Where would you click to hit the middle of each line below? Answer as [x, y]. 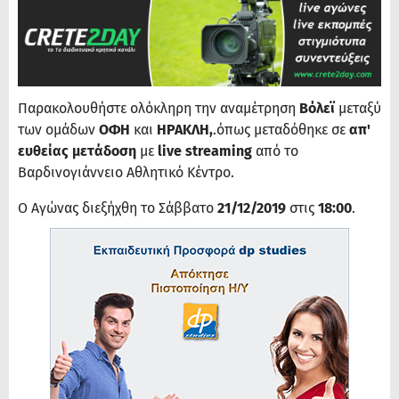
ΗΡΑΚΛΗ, [185, 130]
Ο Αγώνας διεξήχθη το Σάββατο [118, 208]
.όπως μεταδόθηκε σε [281, 130]
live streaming [205, 151]
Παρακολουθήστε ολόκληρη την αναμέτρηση [159, 109]
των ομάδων [58, 130]
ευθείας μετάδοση [77, 151]
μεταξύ [360, 109]
